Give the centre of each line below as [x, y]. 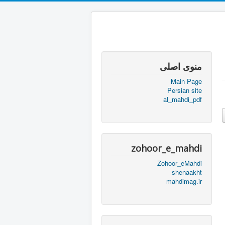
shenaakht [187, 172]
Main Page [186, 81]
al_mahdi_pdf [183, 99]
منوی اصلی [181, 66]
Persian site [185, 90]
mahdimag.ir [184, 181]
